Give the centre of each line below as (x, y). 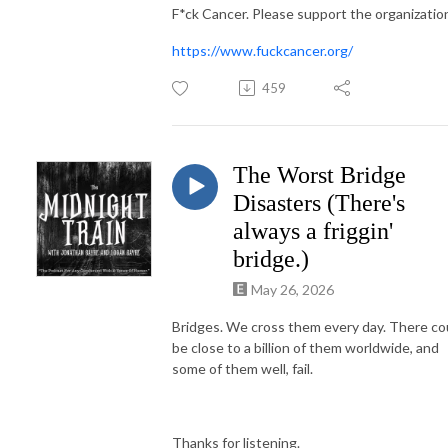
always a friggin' (313, 230)
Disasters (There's (319, 202)
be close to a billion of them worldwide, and (305, 347)
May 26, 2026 (292, 289)
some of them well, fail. (244, 368)
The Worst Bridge (319, 174)
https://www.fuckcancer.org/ (262, 50)
